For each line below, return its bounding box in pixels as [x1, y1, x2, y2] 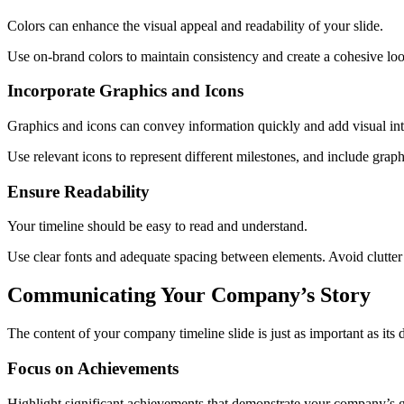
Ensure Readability [7, 181, 150, 201]
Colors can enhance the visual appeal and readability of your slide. [7, 17, 383, 33]
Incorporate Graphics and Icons [7, 81, 243, 101]
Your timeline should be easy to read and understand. [7, 218, 308, 234]
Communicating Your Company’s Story [7, 283, 371, 308]
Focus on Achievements [7, 358, 179, 378]
